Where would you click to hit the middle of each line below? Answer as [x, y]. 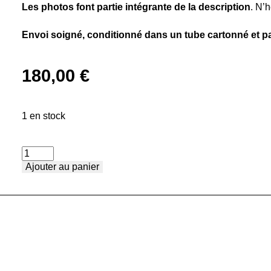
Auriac [35, 256]
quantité [38, 154]
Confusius [43, 222]
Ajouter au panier [62, 167]
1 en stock [44, 116]
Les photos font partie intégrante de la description [136, 7]
